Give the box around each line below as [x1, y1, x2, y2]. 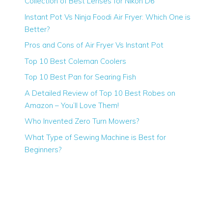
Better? [25, 24, 50, 34]
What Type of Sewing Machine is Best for [25, 132, 166, 142]
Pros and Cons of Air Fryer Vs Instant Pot [25, 40, 164, 50]
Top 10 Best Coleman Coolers [25, 56, 126, 66]
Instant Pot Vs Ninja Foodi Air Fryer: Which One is [25, 12, 191, 22]
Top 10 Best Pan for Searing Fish [25, 72, 136, 82]
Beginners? [25, 144, 61, 154]
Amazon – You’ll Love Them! [25, 100, 119, 110]
